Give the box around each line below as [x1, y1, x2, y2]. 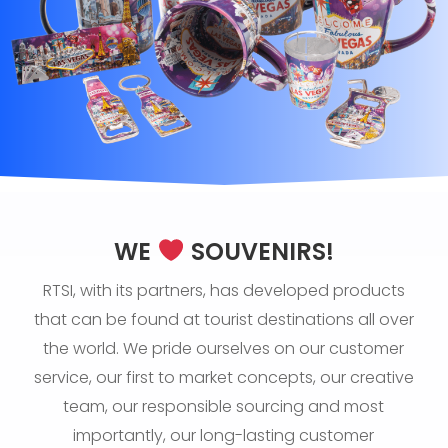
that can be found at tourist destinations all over [33, 307, 414, 331]
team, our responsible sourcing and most [63, 394, 385, 418]
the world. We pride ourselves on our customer [43, 336, 405, 360]
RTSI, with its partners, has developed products [42, 278, 405, 302]
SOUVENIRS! [184, 234, 334, 268]
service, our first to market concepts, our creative [33, 365, 414, 389]
